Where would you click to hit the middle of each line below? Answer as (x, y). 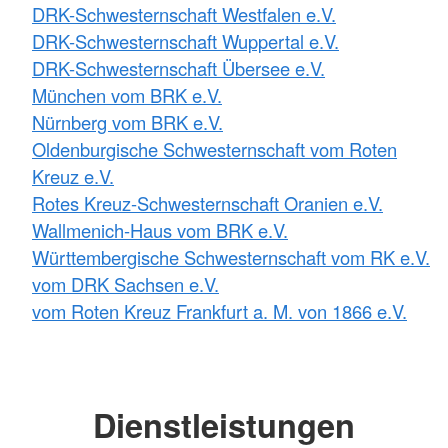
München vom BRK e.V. (127, 94)
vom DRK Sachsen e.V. (125, 283)
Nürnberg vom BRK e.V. (127, 121)
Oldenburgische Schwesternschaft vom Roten (214, 148)
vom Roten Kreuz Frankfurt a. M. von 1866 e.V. (219, 310)
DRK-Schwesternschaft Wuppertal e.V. (185, 40)
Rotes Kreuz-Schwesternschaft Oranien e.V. (207, 202)
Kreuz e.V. (73, 175)
